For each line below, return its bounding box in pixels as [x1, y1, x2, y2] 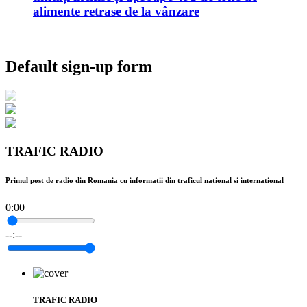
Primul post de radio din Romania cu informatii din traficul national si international [5, 175, 284, 184]
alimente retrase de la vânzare [33, 3, 199, 19]
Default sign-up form [5, 58, 152, 76]
